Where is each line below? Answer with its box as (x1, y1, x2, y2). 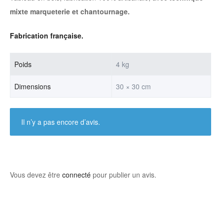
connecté (62, 169, 91, 180)
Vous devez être (10, 169, 62, 180)
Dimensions (14, 81, 51, 91)
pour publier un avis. (91, 169, 156, 180)
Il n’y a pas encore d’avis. (21, 116, 100, 127)
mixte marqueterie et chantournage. (10, 6, 130, 16)
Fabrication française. (10, 30, 83, 40)
